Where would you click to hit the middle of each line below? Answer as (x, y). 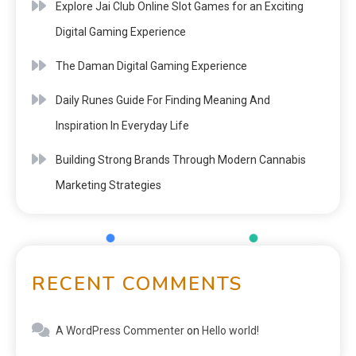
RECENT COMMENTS (137, 283)
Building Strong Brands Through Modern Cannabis (181, 159)
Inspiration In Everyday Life (122, 125)
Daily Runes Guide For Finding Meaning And (163, 100)
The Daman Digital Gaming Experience (151, 66)
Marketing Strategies (108, 185)
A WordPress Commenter (120, 330)
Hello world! (230, 330)
